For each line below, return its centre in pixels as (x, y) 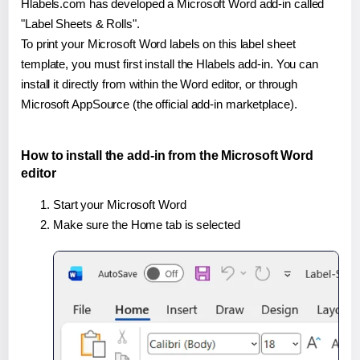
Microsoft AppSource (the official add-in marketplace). (159, 104)
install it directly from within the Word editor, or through (160, 84)
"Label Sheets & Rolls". (80, 23)
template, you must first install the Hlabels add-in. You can (170, 63)
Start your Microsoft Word (120, 204)
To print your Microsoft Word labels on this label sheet (158, 43)
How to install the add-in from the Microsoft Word (168, 155)
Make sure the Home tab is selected (147, 224)
